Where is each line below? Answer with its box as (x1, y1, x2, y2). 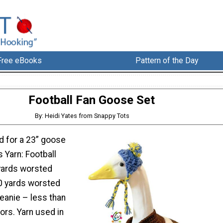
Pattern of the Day (135, 56, 199, 66)
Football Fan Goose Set (28, 93, 155, 108)
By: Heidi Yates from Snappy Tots (34, 112, 129, 120)
